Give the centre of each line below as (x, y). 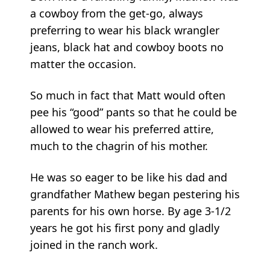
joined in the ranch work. (94, 244)
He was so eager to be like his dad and (129, 177)
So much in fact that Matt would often (128, 95)
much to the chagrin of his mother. (119, 146)
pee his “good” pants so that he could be (133, 112)
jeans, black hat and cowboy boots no (127, 47)
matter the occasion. (83, 64)
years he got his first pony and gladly (125, 228)
